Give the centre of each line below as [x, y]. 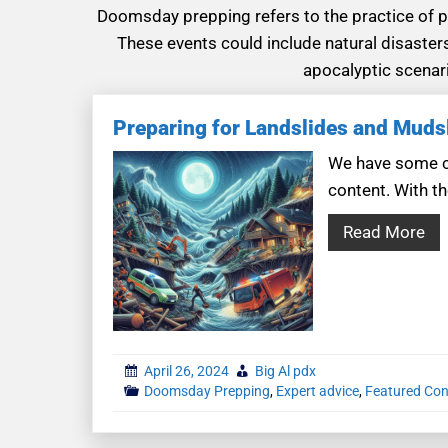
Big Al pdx [285, 370]
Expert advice [317, 390]
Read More [384, 231]
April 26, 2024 [186, 370]
